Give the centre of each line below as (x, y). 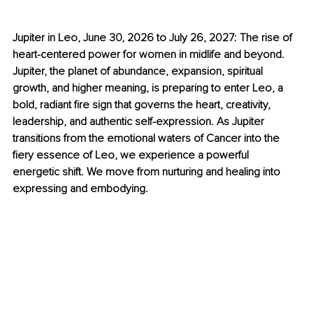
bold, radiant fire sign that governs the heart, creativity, (143, 105)
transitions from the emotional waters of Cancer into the (147, 139)
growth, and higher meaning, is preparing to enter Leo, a (149, 88)
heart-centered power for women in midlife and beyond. (150, 55)
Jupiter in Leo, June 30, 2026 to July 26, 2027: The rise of (154, 38)
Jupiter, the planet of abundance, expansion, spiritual (139, 72)
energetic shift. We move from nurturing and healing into (148, 172)
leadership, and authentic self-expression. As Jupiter (140, 122)
